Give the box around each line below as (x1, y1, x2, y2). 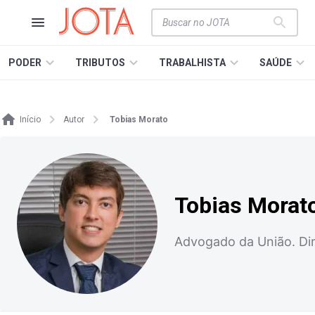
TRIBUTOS (75, 57, 125, 68)
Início (20, 115, 41, 124)
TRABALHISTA (159, 57, 226, 68)
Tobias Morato (110, 115, 168, 124)
